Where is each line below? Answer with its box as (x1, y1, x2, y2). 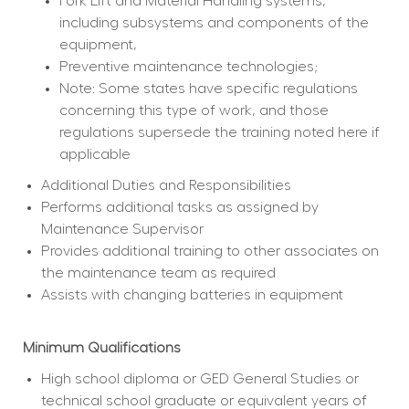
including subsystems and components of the (58, 16, 369, 31)
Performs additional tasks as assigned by (40, 200, 319, 215)
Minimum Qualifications (22, 341, 181, 356)
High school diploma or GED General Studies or (40, 372, 359, 387)
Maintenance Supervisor (40, 222, 204, 237)
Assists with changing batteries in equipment (40, 288, 343, 303)
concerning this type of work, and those (58, 103, 329, 119)
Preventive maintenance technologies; (58, 59, 318, 75)
